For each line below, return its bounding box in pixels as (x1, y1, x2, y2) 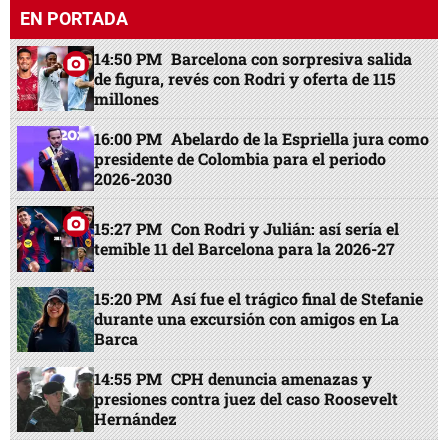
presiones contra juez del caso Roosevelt (94, 388, 399, 410)
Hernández (94, 408, 178, 430)
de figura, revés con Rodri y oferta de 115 (94, 67, 397, 89)
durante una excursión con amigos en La (94, 308, 400, 330)
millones (94, 87, 160, 109)
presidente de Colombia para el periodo (94, 147, 387, 169)
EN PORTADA (20, 7, 128, 29)
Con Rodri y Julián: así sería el (171, 217, 400, 239)
